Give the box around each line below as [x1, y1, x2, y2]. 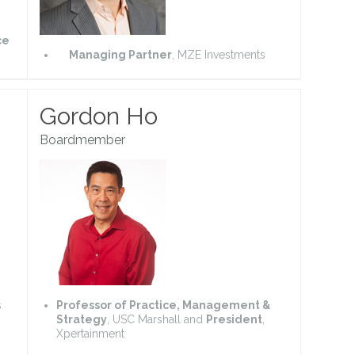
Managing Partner [69, 48, 172, 61]
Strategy [56, 312, 107, 326]
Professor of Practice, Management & [56, 298, 270, 311]
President [206, 312, 262, 326]
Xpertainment [56, 326, 124, 340]
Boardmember [40, 132, 125, 147]
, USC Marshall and [107, 312, 206, 326]
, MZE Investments [172, 48, 265, 61]
